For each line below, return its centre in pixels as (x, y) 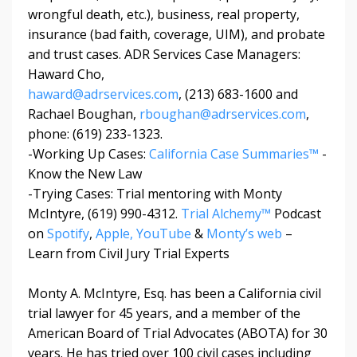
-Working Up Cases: (87, 153)
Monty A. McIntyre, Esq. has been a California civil (175, 293)
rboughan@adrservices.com (223, 114)
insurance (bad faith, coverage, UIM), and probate (177, 34)
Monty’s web (244, 233)
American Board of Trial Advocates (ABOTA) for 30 (178, 333)
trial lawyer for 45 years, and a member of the (164, 313)
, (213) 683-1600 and (238, 94)
